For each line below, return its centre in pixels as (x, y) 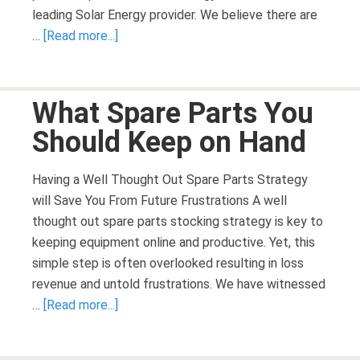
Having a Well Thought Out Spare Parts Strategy (170, 180)
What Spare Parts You (173, 113)
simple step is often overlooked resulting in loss (168, 263)
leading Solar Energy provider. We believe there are (175, 15)
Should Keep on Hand (169, 142)
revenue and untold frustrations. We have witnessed (179, 284)
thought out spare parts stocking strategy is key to (178, 221)
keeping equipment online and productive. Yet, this (174, 242)
